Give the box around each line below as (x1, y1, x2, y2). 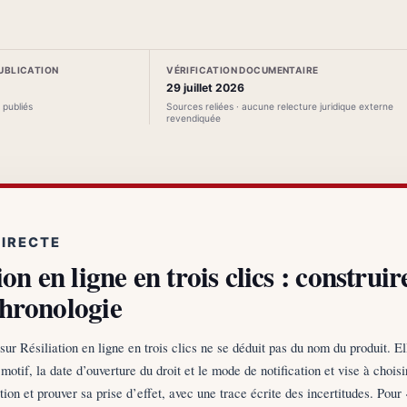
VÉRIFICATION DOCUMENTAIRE (166, 65, 319, 75)
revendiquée (166, 113, 222, 124)
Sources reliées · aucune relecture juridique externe (166, 101, 394, 112)
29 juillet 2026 (166, 81, 245, 94)
